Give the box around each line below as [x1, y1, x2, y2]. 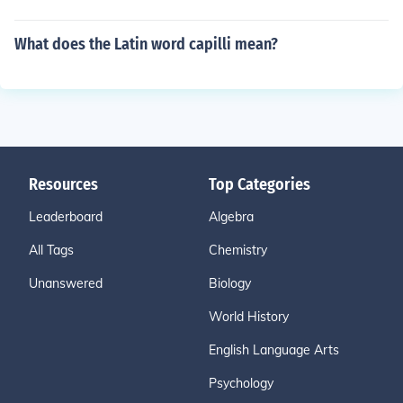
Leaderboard [29, 209, 103, 225]
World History [209, 309, 289, 325]
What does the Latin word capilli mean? [14, 34, 278, 54]
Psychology [209, 375, 273, 391]
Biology [209, 275, 251, 291]
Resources [29, 175, 98, 194]
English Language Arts [209, 342, 339, 358]
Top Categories [209, 175, 310, 194]
